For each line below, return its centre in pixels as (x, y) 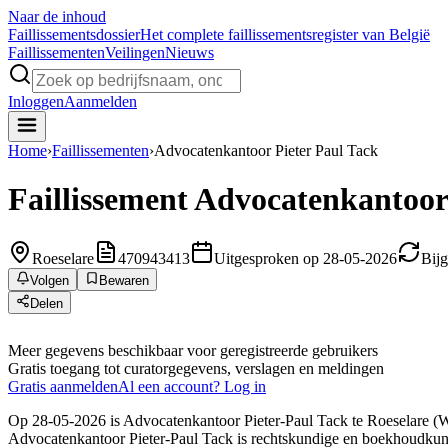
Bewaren (124, 280)
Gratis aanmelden (63, 386)
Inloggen (36, 101)
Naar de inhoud (57, 16)
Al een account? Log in (192, 386)
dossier (118, 34)
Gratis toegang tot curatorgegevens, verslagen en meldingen (196, 368)
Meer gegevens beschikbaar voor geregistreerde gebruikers (193, 350)
